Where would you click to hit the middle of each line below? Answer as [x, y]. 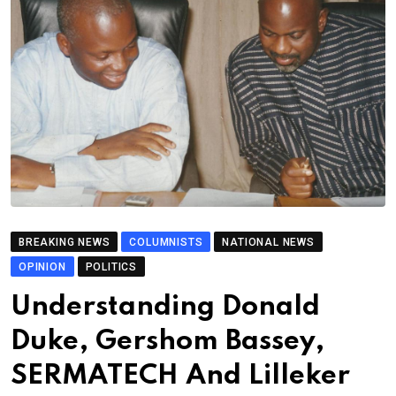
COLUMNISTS [166, 243]
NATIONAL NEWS [268, 243]
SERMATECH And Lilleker [180, 377]
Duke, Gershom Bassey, [168, 342]
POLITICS [111, 267]
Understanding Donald [165, 308]
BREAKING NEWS [65, 243]
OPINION [42, 267]
